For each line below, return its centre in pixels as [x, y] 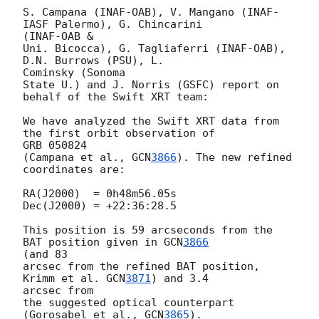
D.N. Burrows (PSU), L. [96, 60]
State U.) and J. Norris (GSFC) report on [151, 84]
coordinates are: [74, 169]
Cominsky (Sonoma [74, 72]
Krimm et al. [64, 278]
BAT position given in [93, 242]
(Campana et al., [77, 157]
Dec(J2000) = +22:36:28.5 [100, 205]
